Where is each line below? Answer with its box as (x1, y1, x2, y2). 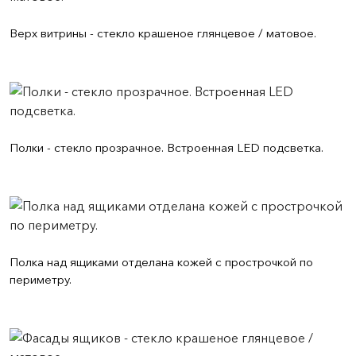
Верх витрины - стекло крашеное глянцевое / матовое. (10, 25, 316, 41)
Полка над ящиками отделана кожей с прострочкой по (10, 254, 313, 269)
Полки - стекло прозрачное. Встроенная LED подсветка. (10, 140, 323, 155)
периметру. (10, 272, 72, 287)
